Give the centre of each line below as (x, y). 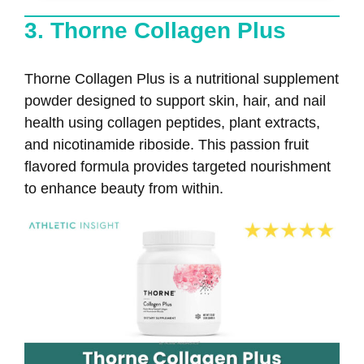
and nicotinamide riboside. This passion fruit (167, 145)
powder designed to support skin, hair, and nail (175, 101)
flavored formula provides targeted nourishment (178, 167)
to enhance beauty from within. (124, 189)
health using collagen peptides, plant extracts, (172, 123)
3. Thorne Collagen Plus (155, 31)
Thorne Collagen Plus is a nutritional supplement (182, 79)
